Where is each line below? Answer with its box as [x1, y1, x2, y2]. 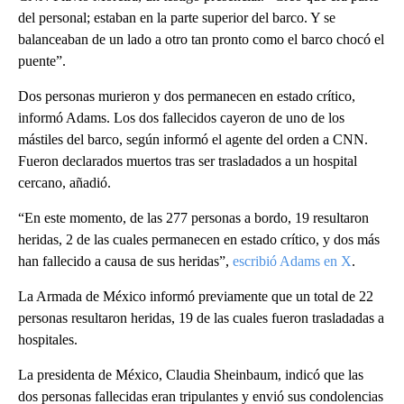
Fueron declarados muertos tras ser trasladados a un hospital [18, 153, 357, 170]
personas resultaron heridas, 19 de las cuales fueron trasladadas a [18, 310, 384, 326]
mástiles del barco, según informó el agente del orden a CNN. [18, 132, 368, 148]
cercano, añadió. [18, 175, 111, 191]
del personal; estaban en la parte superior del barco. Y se [18, 10, 335, 26]
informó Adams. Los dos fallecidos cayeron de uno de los [18, 110, 344, 126]
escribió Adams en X [233, 253, 352, 270]
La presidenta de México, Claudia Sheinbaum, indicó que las [18, 367, 363, 383]
